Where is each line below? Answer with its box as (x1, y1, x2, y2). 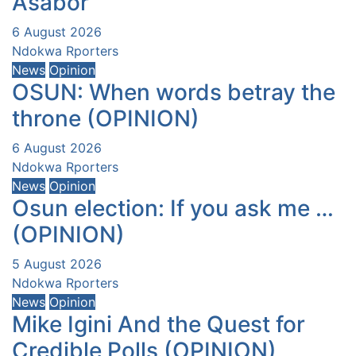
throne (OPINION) (12, 105, 199, 133)
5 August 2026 (12, 256, 102, 273)
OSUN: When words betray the (12, 79, 335, 106)
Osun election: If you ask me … (12, 195, 334, 222)
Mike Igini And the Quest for (12, 311, 305, 339)
